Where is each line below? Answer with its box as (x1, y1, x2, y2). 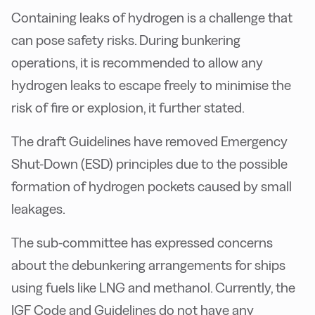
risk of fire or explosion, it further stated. (11, 100, 245, 116)
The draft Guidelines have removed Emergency (11, 134, 288, 150)
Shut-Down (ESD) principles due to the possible (11, 156, 288, 172)
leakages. (11, 201, 65, 217)
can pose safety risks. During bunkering (11, 32, 240, 49)
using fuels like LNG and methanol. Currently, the (11, 280, 295, 296)
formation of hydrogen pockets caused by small (11, 179, 292, 195)
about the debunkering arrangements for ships (11, 257, 285, 274)
